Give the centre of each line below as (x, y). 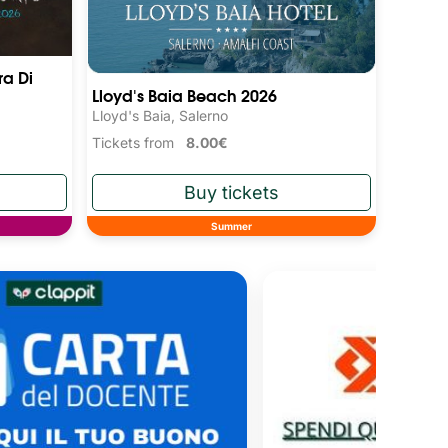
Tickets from (139, 142)
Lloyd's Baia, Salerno (160, 115)
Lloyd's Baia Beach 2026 (185, 94)
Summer (232, 225)
